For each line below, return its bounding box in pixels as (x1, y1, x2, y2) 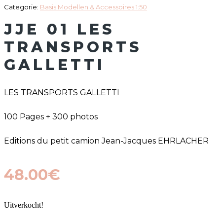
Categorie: (4, 3, 40, 11)
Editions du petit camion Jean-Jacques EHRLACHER (4, 136, 209, 146)
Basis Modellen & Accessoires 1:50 (40, 3, 147, 11)
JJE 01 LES (4, 20, 114, 39)
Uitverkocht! (4, 200, 43, 209)
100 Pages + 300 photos (4, 111, 98, 121)
